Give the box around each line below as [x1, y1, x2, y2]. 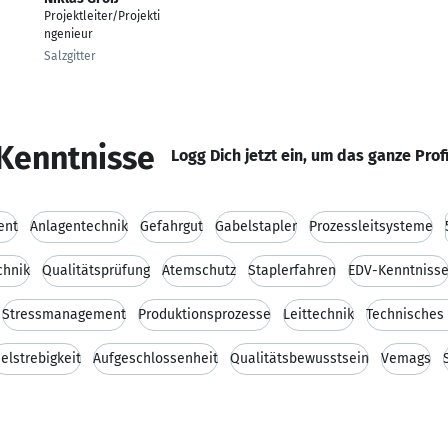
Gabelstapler [215, 218, 297, 235]
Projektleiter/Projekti [44, 9, 160, 23]
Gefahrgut [140, 218, 203, 235]
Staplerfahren [248, 262, 336, 279]
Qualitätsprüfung [42, 262, 150, 279]
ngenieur [44, 27, 93, 41]
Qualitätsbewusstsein [230, 350, 369, 367]
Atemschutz [162, 262, 236, 279]
